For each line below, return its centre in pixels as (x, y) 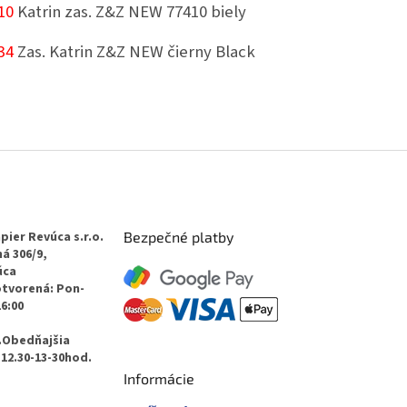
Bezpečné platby (178, 237)
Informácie (159, 379)
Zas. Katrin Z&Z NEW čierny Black (134, 52)
